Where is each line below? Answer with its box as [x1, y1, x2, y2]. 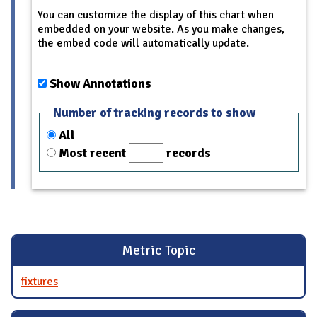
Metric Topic [121, 242, 196, 260]
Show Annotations [50, 75, 151, 91]
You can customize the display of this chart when [38, 7, 274, 22]
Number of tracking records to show [52, 105, 255, 121]
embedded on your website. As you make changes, [38, 21, 284, 36]
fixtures [21, 274, 58, 289]
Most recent [59, 144, 129, 161]
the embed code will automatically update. [38, 35, 249, 50]
